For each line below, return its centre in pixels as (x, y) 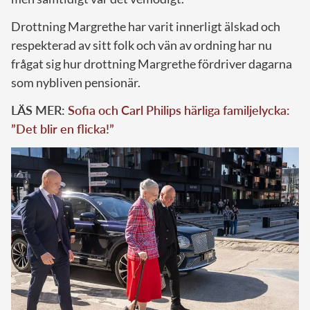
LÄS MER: (39, 110)
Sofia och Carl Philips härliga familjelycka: (179, 110)
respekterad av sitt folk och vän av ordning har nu (142, 45)
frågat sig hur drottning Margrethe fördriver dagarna (152, 64)
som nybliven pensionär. (76, 83)
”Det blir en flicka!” (63, 129)
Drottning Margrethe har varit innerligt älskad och (146, 27)
